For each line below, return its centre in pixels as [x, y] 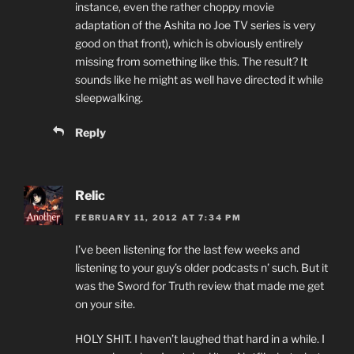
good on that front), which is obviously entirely [189, 43]
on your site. [105, 303]
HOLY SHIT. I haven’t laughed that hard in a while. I [200, 338]
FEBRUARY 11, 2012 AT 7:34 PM [158, 217]
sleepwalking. [109, 97]
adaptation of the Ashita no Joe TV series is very [195, 24]
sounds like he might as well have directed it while [199, 79]
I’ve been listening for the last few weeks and [187, 249]
